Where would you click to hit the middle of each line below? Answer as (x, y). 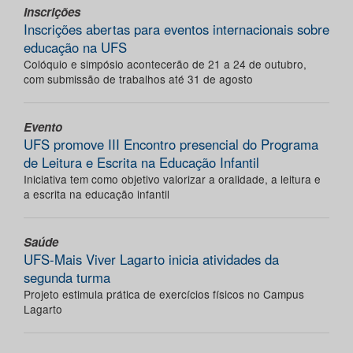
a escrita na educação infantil (97, 193)
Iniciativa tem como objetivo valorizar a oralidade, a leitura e (172, 178)
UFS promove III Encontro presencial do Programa (171, 144)
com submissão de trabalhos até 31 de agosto (138, 78)
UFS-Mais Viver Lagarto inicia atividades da (151, 259)
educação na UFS (75, 47)
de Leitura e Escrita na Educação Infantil (141, 162)
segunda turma (67, 277)
